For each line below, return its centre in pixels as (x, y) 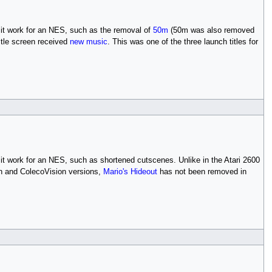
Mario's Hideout (130, 172)
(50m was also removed (211, 30)
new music (88, 42)
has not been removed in (202, 172)
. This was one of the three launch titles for (182, 42)
